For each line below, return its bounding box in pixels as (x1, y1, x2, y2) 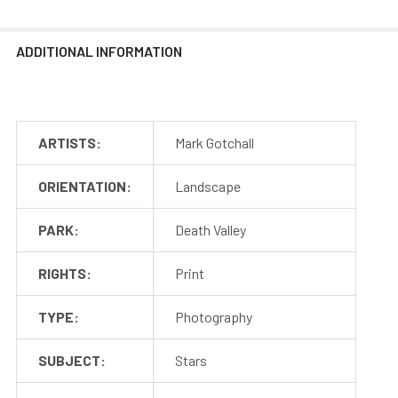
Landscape (175, 177, 241, 195)
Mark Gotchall (175, 133, 254, 151)
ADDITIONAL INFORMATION (16, 42, 182, 60)
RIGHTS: (38, 264, 92, 282)
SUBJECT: (38, 351, 106, 369)
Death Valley (175, 220, 246, 238)
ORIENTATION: (38, 177, 131, 195)
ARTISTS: (38, 133, 101, 151)
